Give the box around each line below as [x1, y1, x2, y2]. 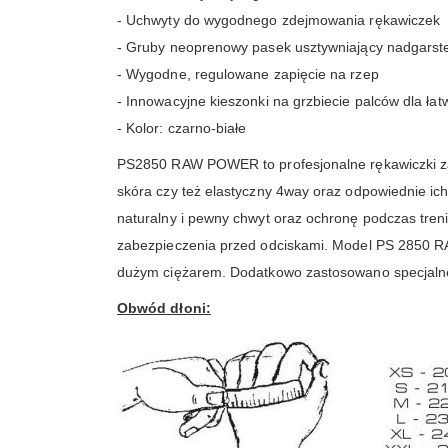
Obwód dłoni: [117, 299, 211, 316]
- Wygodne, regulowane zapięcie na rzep [117, 65, 379, 82]
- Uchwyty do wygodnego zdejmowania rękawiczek [117, 11, 441, 28]
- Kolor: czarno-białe [117, 119, 247, 136]
